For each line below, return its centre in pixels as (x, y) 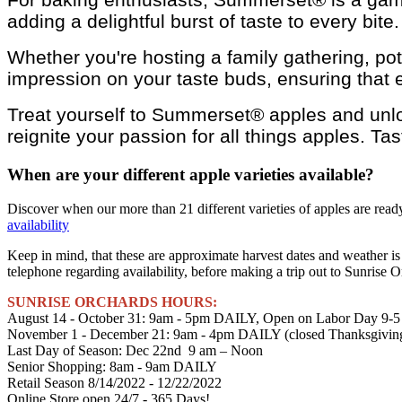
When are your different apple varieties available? (191, 174)
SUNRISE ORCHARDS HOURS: (114, 302)
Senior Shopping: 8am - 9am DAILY (112, 367)
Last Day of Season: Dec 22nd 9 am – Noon (135, 351)
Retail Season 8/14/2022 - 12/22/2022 (114, 383)
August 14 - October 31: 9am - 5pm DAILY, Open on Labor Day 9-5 (204, 319)
